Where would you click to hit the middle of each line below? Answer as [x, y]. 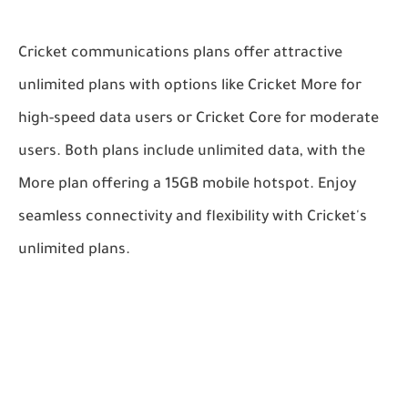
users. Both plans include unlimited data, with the [192, 153]
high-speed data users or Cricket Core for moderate [199, 120]
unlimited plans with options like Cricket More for [190, 87]
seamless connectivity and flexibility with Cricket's [193, 218]
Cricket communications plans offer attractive [180, 54]
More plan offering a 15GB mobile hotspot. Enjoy [187, 185]
